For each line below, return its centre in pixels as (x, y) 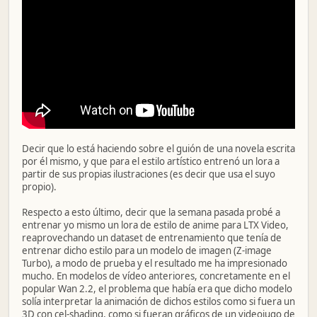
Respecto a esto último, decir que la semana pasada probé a (151, 212)
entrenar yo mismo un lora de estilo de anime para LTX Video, (155, 225)
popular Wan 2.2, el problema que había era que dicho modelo (157, 288)
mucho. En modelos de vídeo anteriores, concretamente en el (156, 276)
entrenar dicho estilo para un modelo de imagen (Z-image (147, 250)
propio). (39, 186)
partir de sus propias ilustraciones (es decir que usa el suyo (149, 174)
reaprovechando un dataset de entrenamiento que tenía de (152, 237)
